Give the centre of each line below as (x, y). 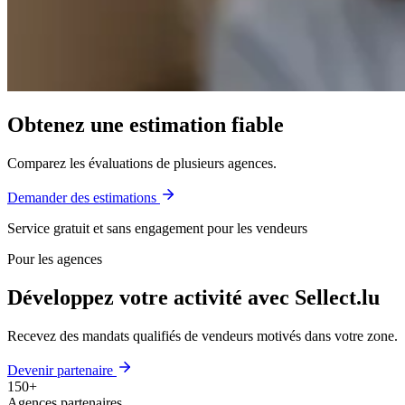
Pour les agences (55, 259)
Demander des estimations (84, 198)
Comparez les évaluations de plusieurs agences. (142, 164)
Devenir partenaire (62, 371)
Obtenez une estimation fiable (146, 125)
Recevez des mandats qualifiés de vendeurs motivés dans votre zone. (202, 336)
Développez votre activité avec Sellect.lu (193, 298)
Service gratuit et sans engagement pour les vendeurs (157, 229)
